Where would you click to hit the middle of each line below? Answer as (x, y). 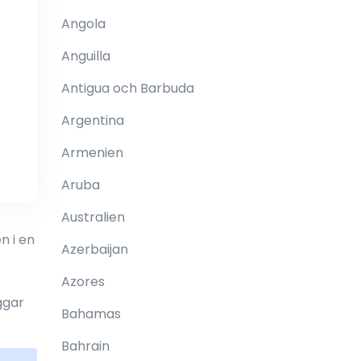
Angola (83, 24)
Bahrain (85, 346)
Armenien (92, 153)
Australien (93, 217)
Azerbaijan (95, 249)
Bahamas (91, 314)
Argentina (93, 120)
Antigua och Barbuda (128, 88)
